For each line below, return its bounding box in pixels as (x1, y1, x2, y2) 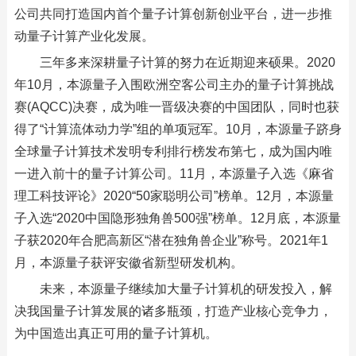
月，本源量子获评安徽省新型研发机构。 (14, 256, 243, 269)
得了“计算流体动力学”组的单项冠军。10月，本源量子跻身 (14, 122, 342, 136)
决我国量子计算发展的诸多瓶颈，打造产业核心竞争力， (14, 304, 332, 318)
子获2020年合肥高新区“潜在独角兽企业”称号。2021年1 (14, 234, 328, 247)
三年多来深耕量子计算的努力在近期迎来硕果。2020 (39, 56, 335, 69)
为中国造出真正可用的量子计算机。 (14, 327, 218, 340)
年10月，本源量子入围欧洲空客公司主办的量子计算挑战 (14, 78, 334, 91)
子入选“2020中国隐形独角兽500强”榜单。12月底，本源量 (14, 211, 341, 225)
